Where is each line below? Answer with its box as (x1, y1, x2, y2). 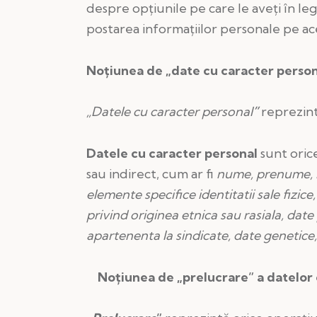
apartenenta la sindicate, (86, 226, 231, 243)
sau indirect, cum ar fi (86, 165, 217, 182)
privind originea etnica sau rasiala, (86, 206, 284, 223)
